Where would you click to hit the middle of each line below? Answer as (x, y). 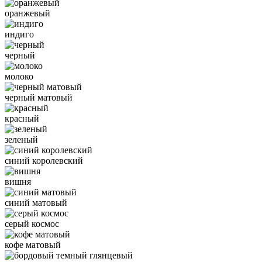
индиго (19, 34)
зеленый (21, 139)
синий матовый (36, 202)
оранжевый (27, 13)
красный (22, 118)
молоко (19, 76)
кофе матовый (33, 244)
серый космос (32, 223)
